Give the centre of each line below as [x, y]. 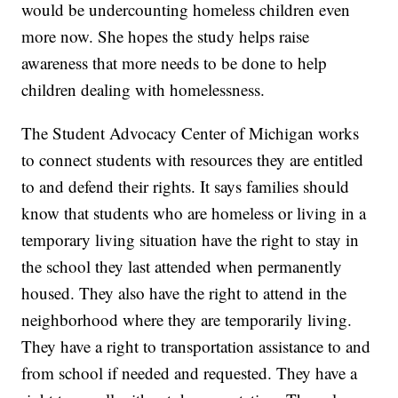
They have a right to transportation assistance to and [196, 346]
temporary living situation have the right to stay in [191, 240]
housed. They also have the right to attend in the [184, 293]
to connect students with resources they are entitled [193, 160]
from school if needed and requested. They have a [190, 373]
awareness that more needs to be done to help [175, 63]
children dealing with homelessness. [143, 90]
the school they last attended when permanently [182, 267]
